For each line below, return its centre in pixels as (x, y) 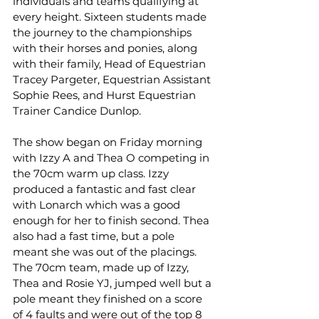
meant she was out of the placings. (105, 252)
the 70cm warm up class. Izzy (92, 173)
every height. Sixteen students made (111, 17)
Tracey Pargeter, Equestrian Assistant (113, 79)
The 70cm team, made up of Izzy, (102, 267)
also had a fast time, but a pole (95, 236)
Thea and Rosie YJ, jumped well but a (114, 283)
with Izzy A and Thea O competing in (113, 158)
